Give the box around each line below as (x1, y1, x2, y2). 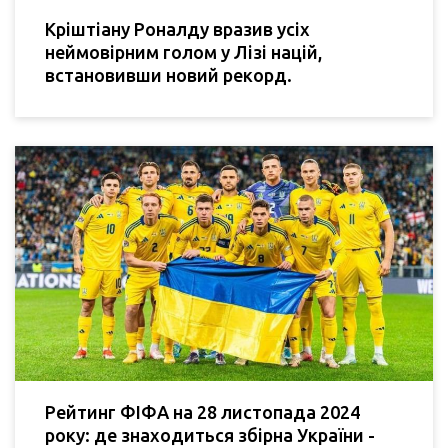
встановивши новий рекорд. (45, 65, 292, 86)
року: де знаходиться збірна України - (45, 425, 375, 446)
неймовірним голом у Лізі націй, (45, 42, 322, 63)
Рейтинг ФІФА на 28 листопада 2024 (45, 402, 360, 423)
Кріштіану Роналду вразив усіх (45, 19, 310, 40)
